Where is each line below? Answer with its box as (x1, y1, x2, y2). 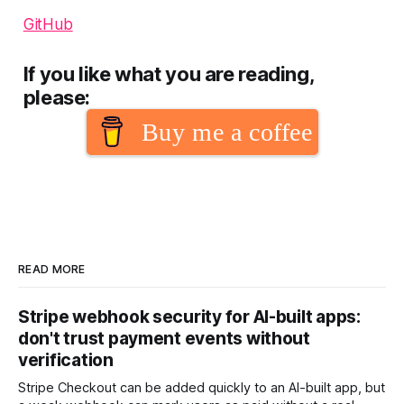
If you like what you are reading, (23, 61, 315, 86)
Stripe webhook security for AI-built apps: (18, 306, 361, 327)
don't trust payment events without (18, 327, 310, 349)
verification (18, 349, 114, 371)
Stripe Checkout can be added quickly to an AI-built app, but (18, 379, 385, 396)
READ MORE (18, 262, 86, 276)
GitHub (23, 14, 73, 33)
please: (23, 85, 91, 109)
